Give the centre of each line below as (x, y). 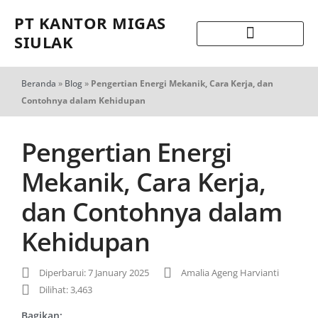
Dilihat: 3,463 (66, 290)
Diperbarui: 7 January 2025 (94, 273)
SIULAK (44, 42)
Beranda (39, 83)
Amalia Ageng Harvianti (230, 273)
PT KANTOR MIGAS (90, 23)
